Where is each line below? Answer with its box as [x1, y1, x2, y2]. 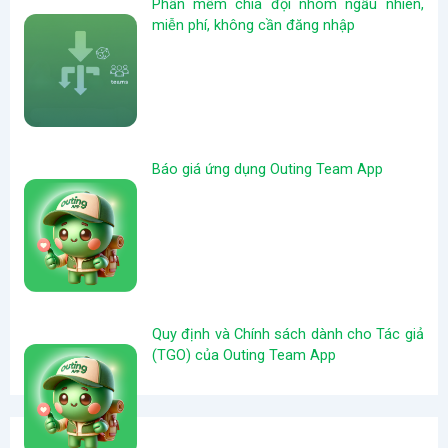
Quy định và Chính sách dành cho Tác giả [151, 324, 424, 343]
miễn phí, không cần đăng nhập [151, 15, 355, 34]
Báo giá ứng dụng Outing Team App [151, 159, 383, 178]
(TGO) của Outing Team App [151, 345, 336, 364]
